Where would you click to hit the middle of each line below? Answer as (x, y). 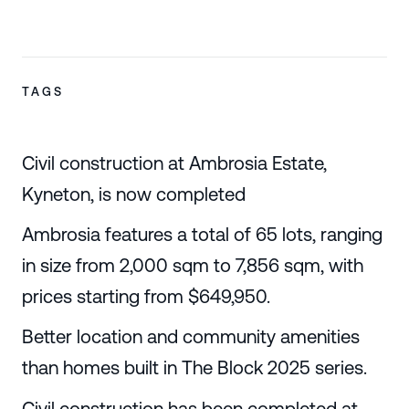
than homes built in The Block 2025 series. (194, 368)
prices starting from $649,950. (146, 297)
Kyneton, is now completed (133, 194)
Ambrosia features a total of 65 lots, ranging (202, 235)
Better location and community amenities (190, 337)
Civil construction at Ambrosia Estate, (174, 163)
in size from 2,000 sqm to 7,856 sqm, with (192, 266)
